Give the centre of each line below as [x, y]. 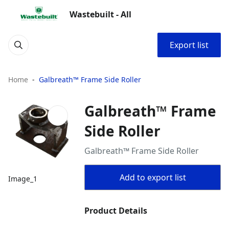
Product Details [116, 211]
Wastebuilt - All [100, 14]
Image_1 [23, 179]
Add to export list [153, 177]
